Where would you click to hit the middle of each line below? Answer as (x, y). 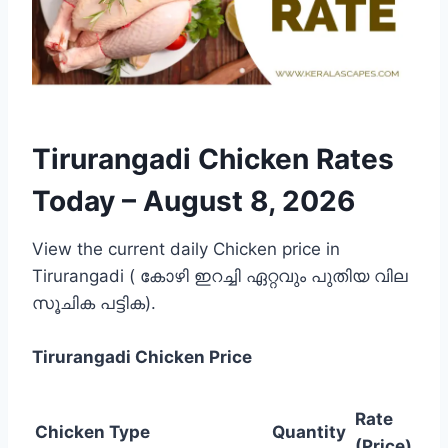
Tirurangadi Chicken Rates (213, 159)
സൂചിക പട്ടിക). (94, 303)
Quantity (309, 432)
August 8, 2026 (249, 201)
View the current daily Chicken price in (186, 249)
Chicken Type (92, 432)
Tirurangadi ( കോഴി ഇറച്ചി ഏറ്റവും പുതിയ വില (220, 276)
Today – (87, 201)
